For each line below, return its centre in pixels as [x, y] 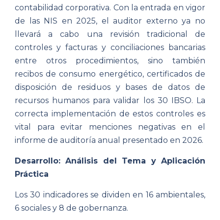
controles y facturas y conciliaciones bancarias [110, 48]
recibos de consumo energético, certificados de [110, 74]
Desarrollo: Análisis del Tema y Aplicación [110, 161]
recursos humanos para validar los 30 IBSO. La [110, 101]
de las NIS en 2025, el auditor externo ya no [110, 21]
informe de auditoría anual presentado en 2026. [109, 140]
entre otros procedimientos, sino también [110, 61]
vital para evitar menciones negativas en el [110, 127]
